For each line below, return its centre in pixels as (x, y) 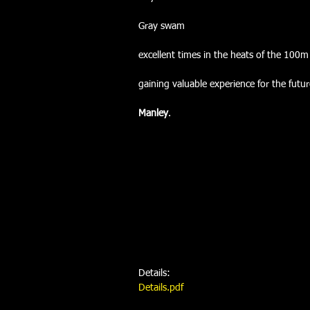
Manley (153, 113)
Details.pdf (161, 288)
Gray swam (162, 26)
